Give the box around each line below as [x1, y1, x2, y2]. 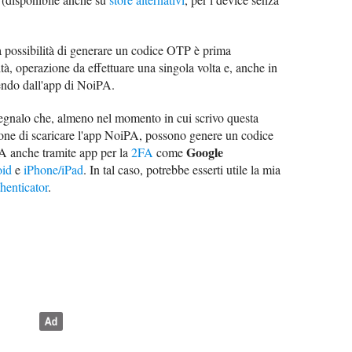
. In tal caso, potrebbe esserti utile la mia [83, 161, 280, 178]
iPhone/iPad [24, 161, 83, 178]
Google [186, 143, 223, 162]
